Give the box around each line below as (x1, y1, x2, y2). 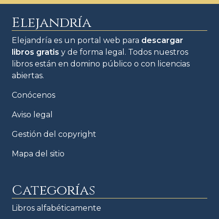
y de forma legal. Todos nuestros (59, 47, 188, 57)
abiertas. (12, 70, 44, 80)
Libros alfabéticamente (12, 203, 101, 213)
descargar (141, 35, 183, 45)
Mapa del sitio (12, 149, 65, 158)
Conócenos (12, 90, 55, 100)
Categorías (12, 181, 95, 199)
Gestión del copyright (12, 129, 96, 139)
